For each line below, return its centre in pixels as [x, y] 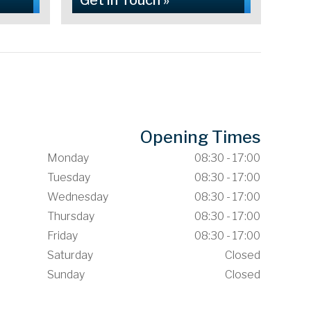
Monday [68, 158]
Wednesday [77, 197]
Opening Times [200, 137]
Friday [62, 236]
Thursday [70, 216]
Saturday [70, 255]
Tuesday [68, 177]
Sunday [66, 275]
